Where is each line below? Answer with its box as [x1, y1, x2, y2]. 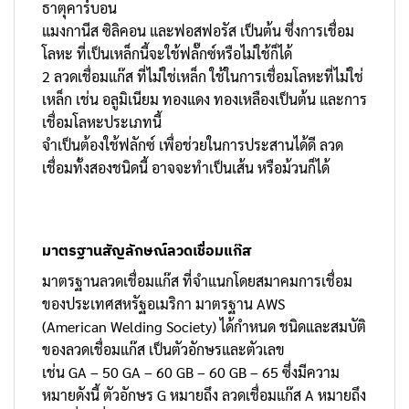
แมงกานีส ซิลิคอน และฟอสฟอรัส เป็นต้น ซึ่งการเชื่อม [42, 20, 354, 40]
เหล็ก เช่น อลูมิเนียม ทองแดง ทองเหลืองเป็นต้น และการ [42, 89, 367, 109]
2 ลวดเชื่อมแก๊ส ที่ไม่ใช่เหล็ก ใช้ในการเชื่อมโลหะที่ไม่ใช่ [42, 66, 363, 86]
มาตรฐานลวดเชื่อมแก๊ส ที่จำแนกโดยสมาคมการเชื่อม [42, 271, 352, 291]
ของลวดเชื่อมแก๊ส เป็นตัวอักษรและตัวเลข [42, 340, 285, 360]
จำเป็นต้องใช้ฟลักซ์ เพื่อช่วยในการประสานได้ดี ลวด [42, 134, 343, 154]
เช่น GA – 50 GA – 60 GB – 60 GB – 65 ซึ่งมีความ [42, 362, 340, 383]
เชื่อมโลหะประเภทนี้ [42, 111, 162, 131]
